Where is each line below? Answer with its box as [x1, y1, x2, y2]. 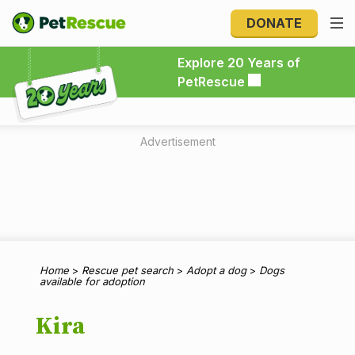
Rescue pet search [82, 264, 174, 277]
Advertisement [139, 135, 216, 148]
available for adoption [40, 275, 145, 288]
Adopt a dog [186, 264, 246, 277]
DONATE [246, 15, 302, 31]
